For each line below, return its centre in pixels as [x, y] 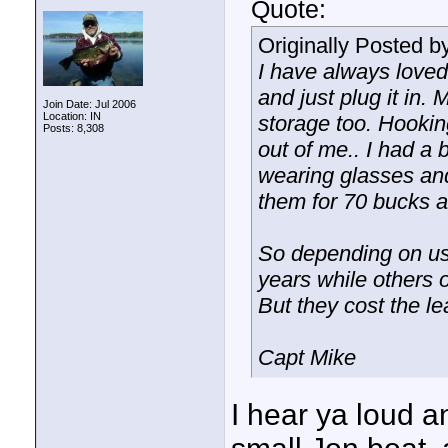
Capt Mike [307, 358]
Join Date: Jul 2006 [89, 104]
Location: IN [72, 116]
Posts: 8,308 [73, 128]
